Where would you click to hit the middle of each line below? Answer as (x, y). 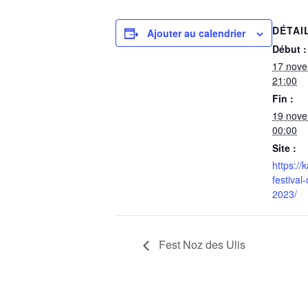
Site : (284, 148)
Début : (289, 49)
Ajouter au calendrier (196, 33)
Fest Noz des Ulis (201, 244)
